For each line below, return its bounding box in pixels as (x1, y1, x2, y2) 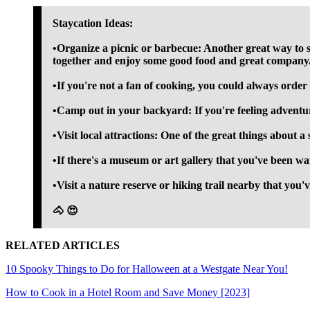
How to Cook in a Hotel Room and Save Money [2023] (6, 286, 250, 299)
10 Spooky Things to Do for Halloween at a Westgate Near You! (6, 263, 288, 275)
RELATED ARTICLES (6, 239, 120, 252)
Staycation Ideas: (53, 17, 133, 30)
